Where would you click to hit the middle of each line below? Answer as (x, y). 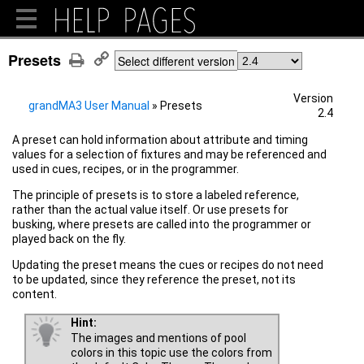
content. (35, 294)
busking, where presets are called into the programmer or (162, 224)
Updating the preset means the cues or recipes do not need (168, 265)
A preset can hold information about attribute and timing (160, 140)
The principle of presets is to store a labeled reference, (156, 195)
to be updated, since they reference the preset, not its (154, 279)
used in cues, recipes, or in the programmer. (126, 169)
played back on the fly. (69, 239)
